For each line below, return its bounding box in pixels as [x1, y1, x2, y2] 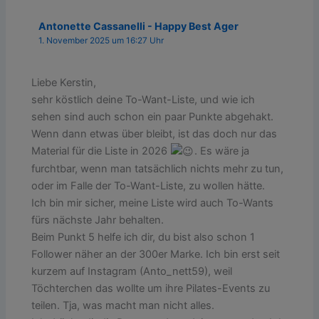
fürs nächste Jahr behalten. [31, 214, 164, 227]
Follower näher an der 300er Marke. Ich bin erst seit [31, 248, 281, 261]
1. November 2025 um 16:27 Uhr [38, 36, 164, 46]
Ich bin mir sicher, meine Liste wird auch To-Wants [31, 197, 274, 210]
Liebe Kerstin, [31, 75, 97, 89]
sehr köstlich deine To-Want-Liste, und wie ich [31, 93, 256, 106]
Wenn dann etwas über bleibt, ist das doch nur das [31, 127, 278, 140]
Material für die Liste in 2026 [31, 144, 171, 157]
